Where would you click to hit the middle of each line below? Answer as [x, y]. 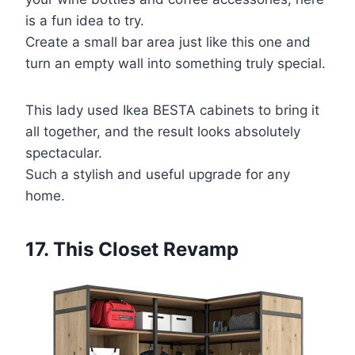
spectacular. [64, 153]
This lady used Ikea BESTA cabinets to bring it [172, 110]
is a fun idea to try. [85, 20]
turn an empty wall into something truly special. [176, 63]
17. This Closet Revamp [132, 249]
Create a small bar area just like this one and [168, 42]
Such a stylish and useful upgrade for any [158, 174]
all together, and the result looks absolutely [163, 131]
